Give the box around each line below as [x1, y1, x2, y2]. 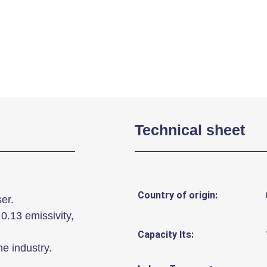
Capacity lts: [138, 228, 194, 240]
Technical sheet [135, 121, 245, 138]
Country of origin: [138, 189, 218, 201]
